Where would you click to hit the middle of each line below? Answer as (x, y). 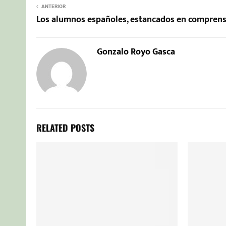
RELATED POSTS (65, 127)
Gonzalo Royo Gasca (136, 52)
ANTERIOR (53, 6)
